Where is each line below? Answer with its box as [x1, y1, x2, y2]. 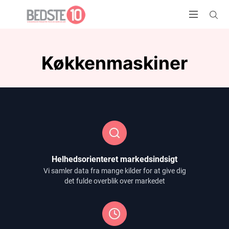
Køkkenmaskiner [41, 52, 188, 74]
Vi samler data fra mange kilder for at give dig [43, 167, 186, 175]
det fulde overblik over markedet [64, 177, 165, 185]
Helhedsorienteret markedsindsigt [52, 154, 177, 164]
